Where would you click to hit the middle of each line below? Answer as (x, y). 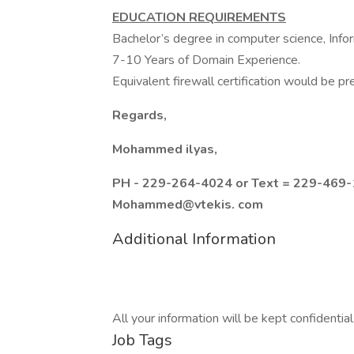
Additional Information (194, 239)
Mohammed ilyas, (165, 149)
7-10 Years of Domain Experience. (206, 60)
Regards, (139, 115)
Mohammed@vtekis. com (188, 205)
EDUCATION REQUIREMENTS (199, 17)
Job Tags (142, 340)
